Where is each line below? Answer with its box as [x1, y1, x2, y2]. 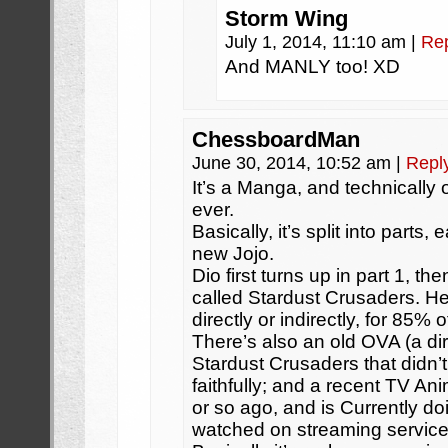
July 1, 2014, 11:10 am [225, 32, 411, 52]
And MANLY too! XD [225, 56, 400, 77]
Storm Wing [225, 6, 348, 31]
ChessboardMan [192, 127, 360, 152]
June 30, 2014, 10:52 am [192, 153, 396, 173]
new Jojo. [192, 243, 274, 264]
